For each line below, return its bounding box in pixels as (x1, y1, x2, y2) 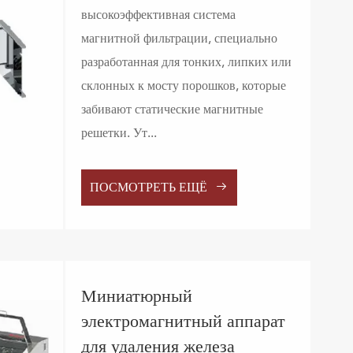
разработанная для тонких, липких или (80, 57, 292, 69)
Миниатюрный (80, 288, 192, 306)
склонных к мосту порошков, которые (80, 80, 286, 93)
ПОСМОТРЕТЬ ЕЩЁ (90, 182, 211, 195)
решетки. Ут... (80, 128, 157, 140)
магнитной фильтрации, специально (80, 33, 277, 46)
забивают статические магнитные (80, 104, 263, 117)
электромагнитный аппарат (80, 314, 285, 331)
